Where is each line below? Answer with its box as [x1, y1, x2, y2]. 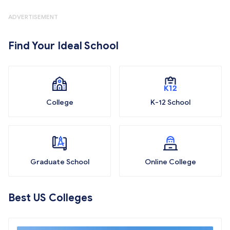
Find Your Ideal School [8, 40, 119, 52]
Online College [145, 158, 196, 166]
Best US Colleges [8, 191, 92, 204]
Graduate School [30, 158, 89, 166]
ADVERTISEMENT [8, 13, 58, 21]
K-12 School [150, 98, 190, 107]
